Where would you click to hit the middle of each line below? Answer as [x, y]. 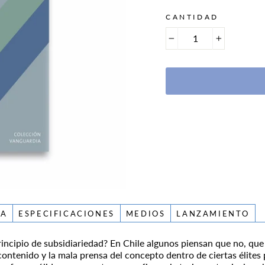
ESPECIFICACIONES [67, 214]
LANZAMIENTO [213, 214]
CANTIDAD [192, 17]
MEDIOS [146, 214]
